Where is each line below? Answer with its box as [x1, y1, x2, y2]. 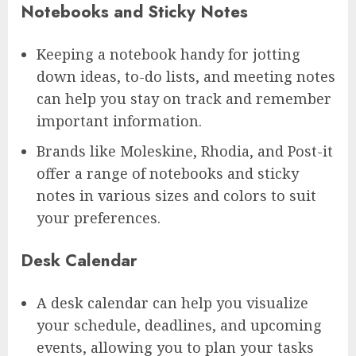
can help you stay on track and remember [37, 88, 331, 108]
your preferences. [37, 207, 161, 227]
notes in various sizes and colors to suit [37, 185, 316, 205]
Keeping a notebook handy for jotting [37, 44, 300, 64]
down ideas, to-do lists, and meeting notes [37, 66, 335, 86]
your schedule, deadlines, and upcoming [37, 315, 322, 335]
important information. [37, 110, 202, 130]
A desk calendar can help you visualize [37, 292, 308, 312]
